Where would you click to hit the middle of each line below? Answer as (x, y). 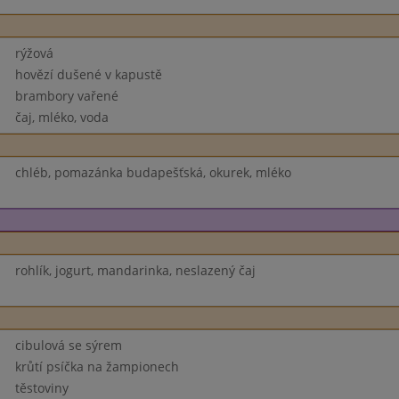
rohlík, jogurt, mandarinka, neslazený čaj (135, 270)
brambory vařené (66, 96)
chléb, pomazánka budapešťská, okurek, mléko (153, 172)
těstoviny (41, 388)
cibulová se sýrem (68, 345)
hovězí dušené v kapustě (88, 74)
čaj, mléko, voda (61, 117)
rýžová (34, 53)
